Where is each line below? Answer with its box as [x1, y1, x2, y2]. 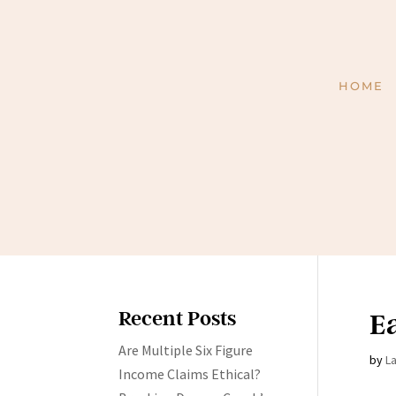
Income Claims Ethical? [118, 365, 262, 384]
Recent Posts [118, 305, 237, 331]
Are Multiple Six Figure [118, 341, 254, 360]
